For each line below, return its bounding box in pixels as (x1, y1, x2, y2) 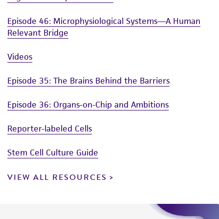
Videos (7, 51, 32, 62)
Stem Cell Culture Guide (7, 147, 98, 158)
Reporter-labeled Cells (7, 123, 92, 134)
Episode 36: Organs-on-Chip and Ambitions (7, 99, 169, 110)
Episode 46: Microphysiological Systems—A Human (7, 15, 200, 26)
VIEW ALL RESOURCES (7, 171, 107, 183)
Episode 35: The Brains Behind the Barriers (7, 75, 170, 86)
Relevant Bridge (7, 27, 68, 38)
